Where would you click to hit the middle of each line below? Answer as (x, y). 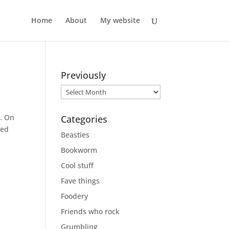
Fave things (81, 181)
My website (120, 20)
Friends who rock (90, 211)
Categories (84, 119)
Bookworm (79, 150)
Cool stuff (77, 165)
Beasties (75, 135)
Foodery (75, 196)
